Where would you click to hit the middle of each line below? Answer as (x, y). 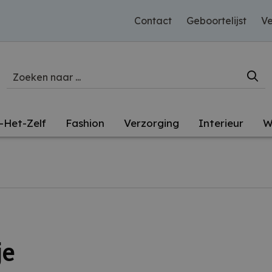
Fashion (85, 123)
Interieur (221, 123)
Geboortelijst (216, 21)
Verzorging (151, 123)
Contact (153, 21)
